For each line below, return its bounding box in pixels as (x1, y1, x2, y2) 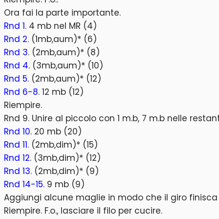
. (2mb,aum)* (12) (27, 73, 101, 85)
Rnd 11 (4, 139, 27, 151)
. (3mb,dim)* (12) (30, 152, 101, 164)
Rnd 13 (4, 165, 30, 177)
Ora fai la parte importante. (4, 7, 121, 19)
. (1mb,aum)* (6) (27, 33, 97, 45)
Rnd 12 (4, 152, 30, 164)
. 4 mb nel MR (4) (25, 20, 97, 32)
